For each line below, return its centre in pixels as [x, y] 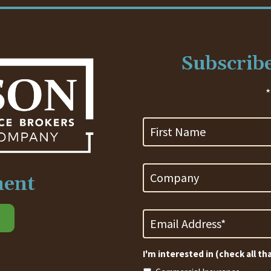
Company [162, 157]
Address [159, 214]
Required [161, 237]
